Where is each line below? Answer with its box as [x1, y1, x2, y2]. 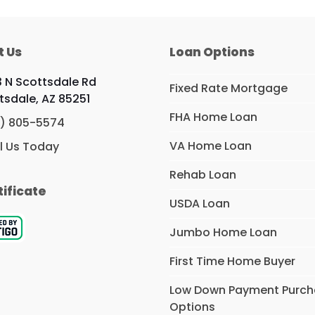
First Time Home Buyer [169, 253, 296, 269]
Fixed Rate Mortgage [169, 80, 288, 96]
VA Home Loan [169, 138, 252, 154]
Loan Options [169, 44, 255, 60]
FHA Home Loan [169, 109, 258, 125]
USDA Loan [169, 195, 231, 212]
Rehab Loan [169, 167, 237, 183]
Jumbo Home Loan [169, 224, 278, 240]
